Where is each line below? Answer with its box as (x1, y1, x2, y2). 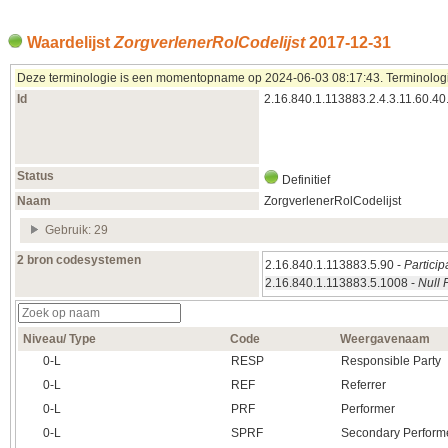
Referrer (341, 378, 386, 393)
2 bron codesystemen (17, 253, 141, 268)
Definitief (279, 173, 330, 188)
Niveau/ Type (23, 332, 96, 347)
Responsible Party (341, 354, 441, 369)
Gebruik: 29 (45, 223, 108, 238)
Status (17, 169, 54, 184)
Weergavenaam (340, 332, 430, 347)
